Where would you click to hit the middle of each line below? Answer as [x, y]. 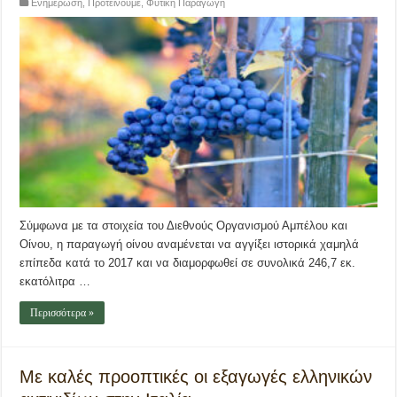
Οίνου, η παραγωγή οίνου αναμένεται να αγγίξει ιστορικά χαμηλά [190, 244]
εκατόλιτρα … [55, 281]
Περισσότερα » [62, 312]
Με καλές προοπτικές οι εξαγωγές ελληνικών [196, 376]
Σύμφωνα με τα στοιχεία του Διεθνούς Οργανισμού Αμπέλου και [184, 225]
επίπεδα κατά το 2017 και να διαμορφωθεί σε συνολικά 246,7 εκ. [188, 262]
